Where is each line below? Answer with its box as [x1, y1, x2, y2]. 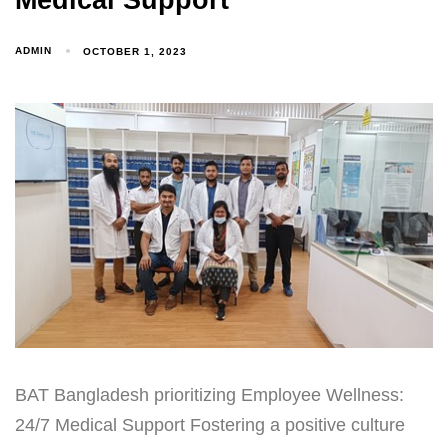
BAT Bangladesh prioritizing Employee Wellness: [15, 384, 404, 405]
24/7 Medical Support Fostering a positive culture [15, 414, 405, 435]
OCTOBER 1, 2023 [83, 45, 188, 57]
